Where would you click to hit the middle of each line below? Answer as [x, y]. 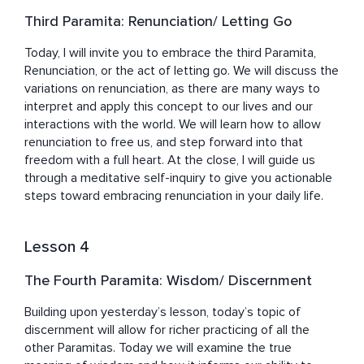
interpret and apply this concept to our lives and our [169, 107]
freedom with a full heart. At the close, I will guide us [170, 160]
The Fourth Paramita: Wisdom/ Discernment [168, 281]
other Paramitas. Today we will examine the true [158, 348]
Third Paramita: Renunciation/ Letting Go [158, 22]
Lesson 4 [57, 247]
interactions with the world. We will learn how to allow [173, 125]
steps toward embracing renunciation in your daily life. [174, 196]
